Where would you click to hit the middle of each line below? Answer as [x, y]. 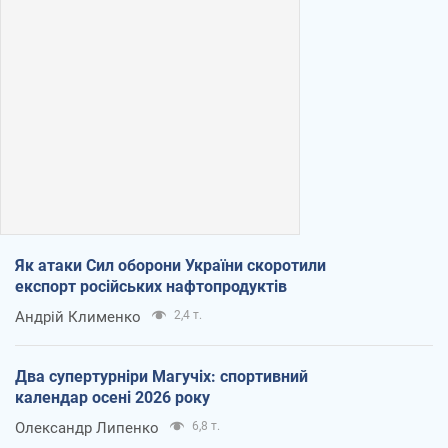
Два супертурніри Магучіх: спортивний [161, 376]
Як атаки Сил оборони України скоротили [170, 265]
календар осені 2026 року [112, 397]
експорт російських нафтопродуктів [151, 286]
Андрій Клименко [78, 316]
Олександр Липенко [87, 427]
